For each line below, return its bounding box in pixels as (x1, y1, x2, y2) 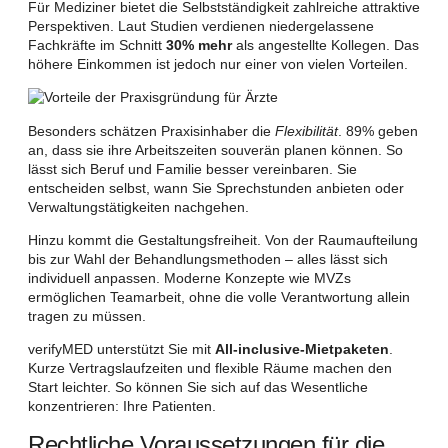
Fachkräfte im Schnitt (28, 36, 166, 53)
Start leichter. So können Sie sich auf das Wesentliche (28, 379, 368, 396)
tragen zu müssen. (28, 307, 146, 324)
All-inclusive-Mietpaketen (215, 341, 389, 358)
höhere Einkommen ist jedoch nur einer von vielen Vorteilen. (28, 55, 408, 72)
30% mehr (166, 36, 232, 53)
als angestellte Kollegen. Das (232, 36, 419, 53)
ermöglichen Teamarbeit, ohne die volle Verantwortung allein (28, 288, 410, 305)
